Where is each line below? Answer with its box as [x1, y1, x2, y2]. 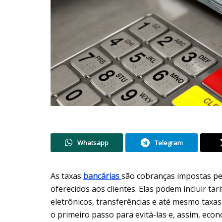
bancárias [83, 170, 121, 181]
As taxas [51, 170, 83, 181]
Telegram [154, 138, 183, 147]
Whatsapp [77, 138, 109, 147]
